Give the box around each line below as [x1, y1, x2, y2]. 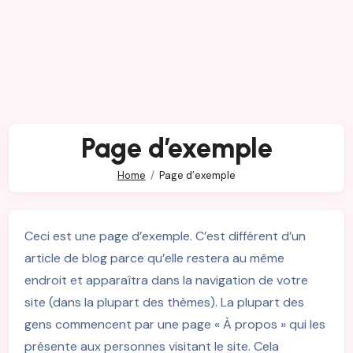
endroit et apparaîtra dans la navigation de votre [24, 271, 308, 288]
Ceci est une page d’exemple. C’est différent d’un [24, 227, 306, 244]
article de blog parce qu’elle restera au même [24, 249, 284, 266]
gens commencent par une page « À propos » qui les [24, 315, 325, 333]
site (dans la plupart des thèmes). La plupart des [24, 293, 304, 310]
